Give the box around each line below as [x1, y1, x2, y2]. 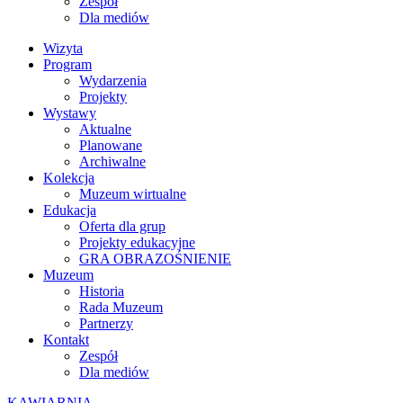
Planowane [79, 138, 142, 153]
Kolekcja [43, 170, 94, 185]
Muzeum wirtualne [79, 186, 186, 201]
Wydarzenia [79, 73, 147, 88]
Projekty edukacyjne [79, 235, 195, 250]
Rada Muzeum [79, 300, 163, 315]
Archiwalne [79, 154, 146, 169]
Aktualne [79, 121, 131, 137]
